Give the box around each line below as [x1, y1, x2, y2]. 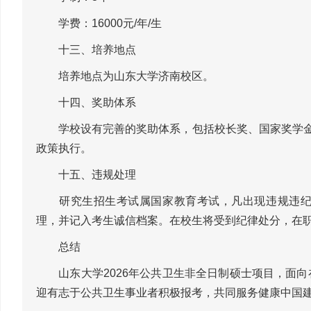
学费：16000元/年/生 [36, 17, 162, 28]
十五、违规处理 [36, 169, 136, 180]
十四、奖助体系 [36, 96, 136, 108]
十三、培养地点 [36, 44, 136, 55]
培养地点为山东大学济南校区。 [36, 70, 214, 81]
